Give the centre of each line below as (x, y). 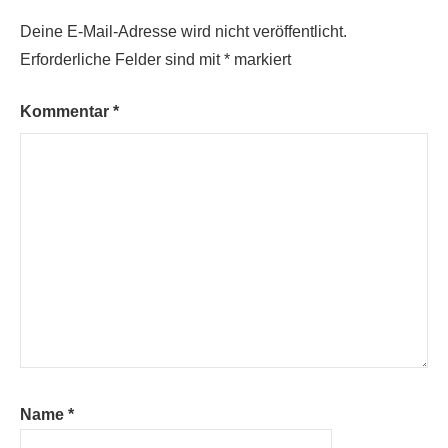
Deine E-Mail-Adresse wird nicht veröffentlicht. (183, 32)
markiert (260, 60)
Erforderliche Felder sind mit (122, 60)
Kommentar (66, 112)
